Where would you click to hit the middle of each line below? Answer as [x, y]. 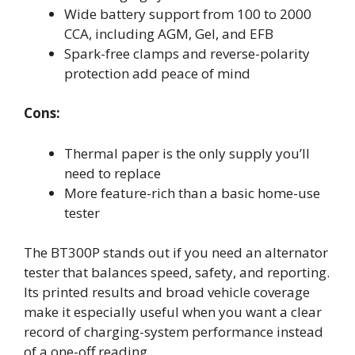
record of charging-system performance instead [174, 332]
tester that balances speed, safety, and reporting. [177, 272]
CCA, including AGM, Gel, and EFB [169, 33]
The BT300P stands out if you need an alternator [176, 252]
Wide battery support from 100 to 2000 [188, 13]
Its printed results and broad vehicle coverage [167, 292]
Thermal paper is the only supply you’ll [187, 153]
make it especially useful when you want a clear [173, 312]
